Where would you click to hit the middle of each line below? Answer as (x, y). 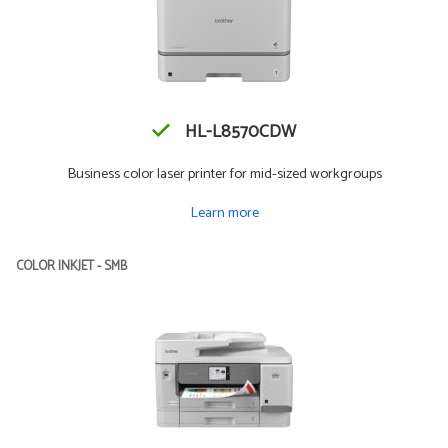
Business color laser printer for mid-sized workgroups (224, 173)
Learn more (224, 212)
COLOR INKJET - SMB (71, 266)
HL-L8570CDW (240, 132)
